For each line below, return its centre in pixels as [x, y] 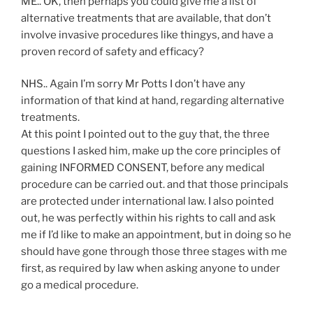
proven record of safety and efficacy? [112, 51]
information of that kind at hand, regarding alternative [153, 101]
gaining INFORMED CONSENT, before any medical [143, 168]
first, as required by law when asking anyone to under [151, 268]
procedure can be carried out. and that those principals [155, 184]
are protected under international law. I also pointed [147, 201]
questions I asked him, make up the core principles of [151, 151]
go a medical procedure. [80, 285]
